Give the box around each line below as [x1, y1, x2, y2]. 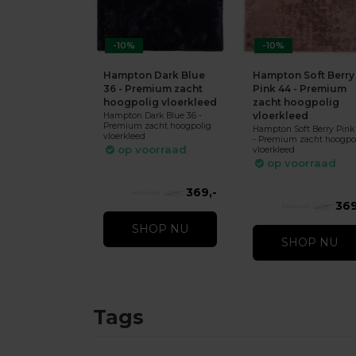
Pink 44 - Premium [252, 82, 346, 95]
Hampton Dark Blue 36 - [103, 110, 202, 122]
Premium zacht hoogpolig [103, 121, 211, 132]
